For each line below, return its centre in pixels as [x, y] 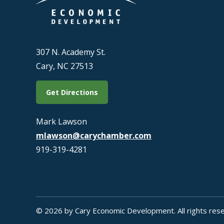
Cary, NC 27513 [64, 66]
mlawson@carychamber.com [94, 136]
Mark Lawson [61, 122]
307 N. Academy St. [71, 52]
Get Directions [72, 92]
